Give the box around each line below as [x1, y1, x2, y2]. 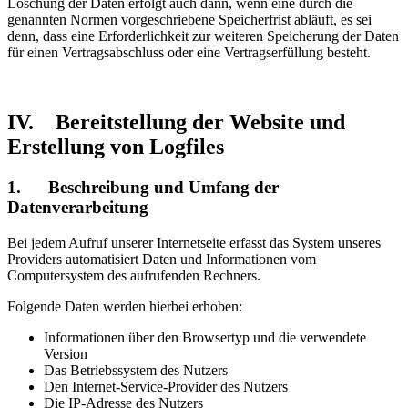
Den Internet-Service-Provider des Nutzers [44, 379, 288, 394]
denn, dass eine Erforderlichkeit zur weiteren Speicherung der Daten [7, 28, 399, 45]
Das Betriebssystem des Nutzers [44, 362, 228, 378]
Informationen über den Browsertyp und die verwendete [44, 330, 366, 345]
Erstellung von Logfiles [7, 135, 224, 159]
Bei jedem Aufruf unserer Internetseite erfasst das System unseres [7, 235, 381, 250]
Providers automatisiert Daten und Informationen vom [7, 251, 316, 267]
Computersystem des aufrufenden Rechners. [7, 268, 260, 283]
